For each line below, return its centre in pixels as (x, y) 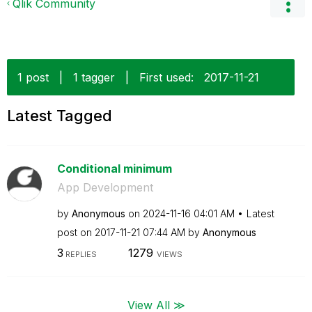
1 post (33, 77)
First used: (166, 77)
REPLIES (80, 254)
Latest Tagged (60, 116)
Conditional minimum (114, 169)
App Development (105, 187)
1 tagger (94, 77)
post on (76, 232)
